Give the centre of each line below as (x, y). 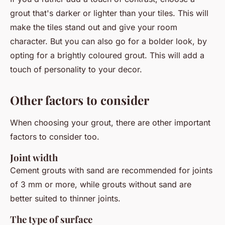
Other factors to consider (80, 100)
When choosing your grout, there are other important (110, 123)
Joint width (34, 158)
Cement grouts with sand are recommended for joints (111, 171)
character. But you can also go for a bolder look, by (108, 41)
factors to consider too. (55, 137)
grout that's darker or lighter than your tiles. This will (109, 13)
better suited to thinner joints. (65, 199)
